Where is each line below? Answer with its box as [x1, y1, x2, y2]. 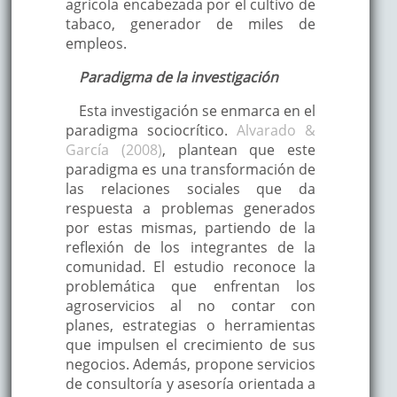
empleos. [65, 33, 127, 53]
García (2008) [65, 139, 162, 160]
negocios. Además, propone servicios [65, 354, 316, 374]
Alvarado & [237, 120, 316, 140]
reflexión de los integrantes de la [65, 237, 316, 257]
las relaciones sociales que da [65, 178, 316, 198]
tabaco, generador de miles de [65, 13, 316, 34]
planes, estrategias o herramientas [65, 315, 316, 335]
